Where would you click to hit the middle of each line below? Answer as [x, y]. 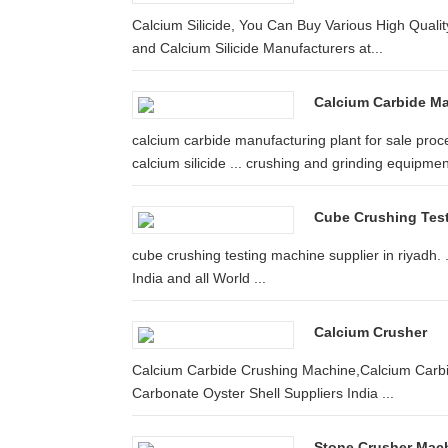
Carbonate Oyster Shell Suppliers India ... [263, 393]
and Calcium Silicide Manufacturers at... [257, 48]
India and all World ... [199, 278]
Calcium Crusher [370, 332]
